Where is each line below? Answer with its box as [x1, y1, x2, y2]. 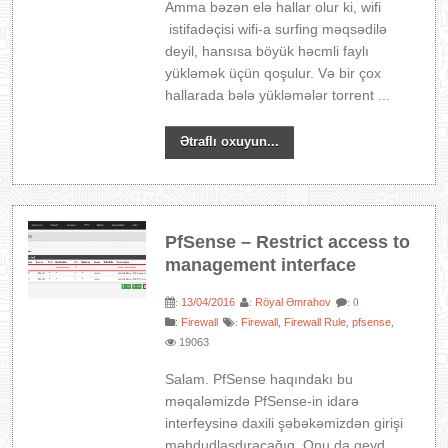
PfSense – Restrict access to [165, 232, 411, 252]
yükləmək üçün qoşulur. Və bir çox [165, 65, 382, 81]
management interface [165, 255, 357, 275]
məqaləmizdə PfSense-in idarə [165, 393, 360, 409]
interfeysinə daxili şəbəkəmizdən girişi [165, 415, 404, 431]
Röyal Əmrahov [255, 296, 332, 308]
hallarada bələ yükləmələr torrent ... [165, 87, 391, 103]
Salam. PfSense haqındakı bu [165, 371, 354, 387]
